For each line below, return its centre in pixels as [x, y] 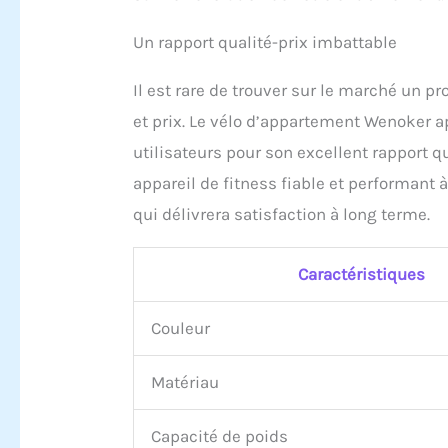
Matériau [185, 381]
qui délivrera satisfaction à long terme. [282, 213]
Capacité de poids [220, 435]
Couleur [181, 327]
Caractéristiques [362, 273]
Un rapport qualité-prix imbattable [265, 41]
